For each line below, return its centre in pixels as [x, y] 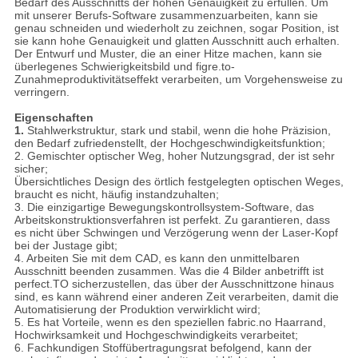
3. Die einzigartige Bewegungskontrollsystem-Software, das [164, 207]
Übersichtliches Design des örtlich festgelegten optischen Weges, [179, 182]
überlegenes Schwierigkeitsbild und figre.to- [124, 67]
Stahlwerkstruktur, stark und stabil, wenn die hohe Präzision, [179, 131]
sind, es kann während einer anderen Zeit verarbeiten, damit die [176, 297]
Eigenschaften [54, 118]
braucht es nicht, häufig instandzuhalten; [116, 195]
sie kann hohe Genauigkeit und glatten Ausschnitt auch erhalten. [177, 41]
